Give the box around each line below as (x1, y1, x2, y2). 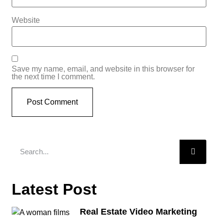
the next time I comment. (12, 72, 95, 81)
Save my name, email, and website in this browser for (12, 64, 195, 73)
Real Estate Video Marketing (80, 206, 197, 217)
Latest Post (12, 180, 97, 198)
